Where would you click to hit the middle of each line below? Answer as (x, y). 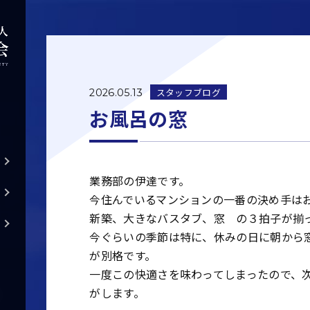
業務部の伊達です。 (140, 181)
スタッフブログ (188, 92)
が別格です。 (123, 256)
